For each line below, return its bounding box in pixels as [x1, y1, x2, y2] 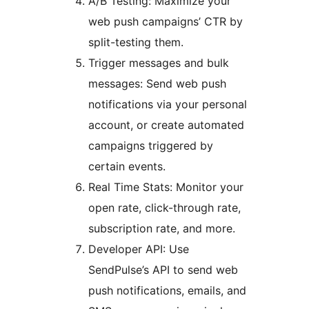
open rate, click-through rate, [88, 201, 241, 215]
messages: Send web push [88, 77, 226, 91]
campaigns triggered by [88, 139, 213, 153]
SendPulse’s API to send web [88, 263, 238, 277]
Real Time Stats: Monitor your [88, 180, 243, 195]
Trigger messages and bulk [88, 56, 229, 70]
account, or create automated [88, 118, 244, 132]
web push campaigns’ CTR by [88, 14, 243, 29]
